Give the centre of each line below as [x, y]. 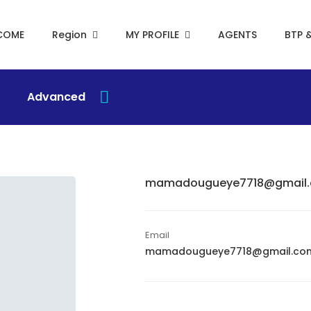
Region [69, 35]
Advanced [56, 97]
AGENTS [237, 35]
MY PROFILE [152, 35]
